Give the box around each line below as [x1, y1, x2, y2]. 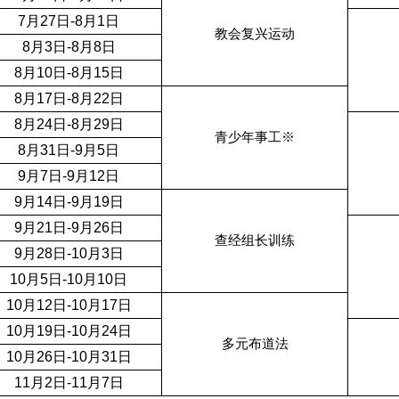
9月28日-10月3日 [13, 246, 124, 262]
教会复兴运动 [215, 26, 295, 42]
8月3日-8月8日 [21, 39, 116, 55]
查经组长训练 [215, 232, 295, 248]
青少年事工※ [215, 129, 295, 145]
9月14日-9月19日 [13, 194, 124, 210]
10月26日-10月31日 [5, 349, 132, 365]
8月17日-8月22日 [13, 91, 124, 107]
